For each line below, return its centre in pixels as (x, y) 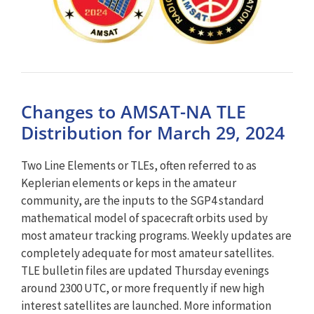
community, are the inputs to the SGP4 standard (143, 200)
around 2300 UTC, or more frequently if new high (143, 288)
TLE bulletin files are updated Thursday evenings (145, 271)
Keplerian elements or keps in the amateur (129, 183)
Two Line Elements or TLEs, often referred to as (139, 165)
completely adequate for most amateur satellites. (148, 253)
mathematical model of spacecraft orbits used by (144, 218)
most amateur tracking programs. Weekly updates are (156, 235)
